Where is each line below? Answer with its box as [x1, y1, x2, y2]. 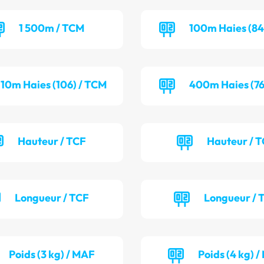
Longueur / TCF [14, 191, 89, 205]
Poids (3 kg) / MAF [8, 247, 95, 262]
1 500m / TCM [19, 21, 85, 35]
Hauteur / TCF [17, 134, 86, 148]
